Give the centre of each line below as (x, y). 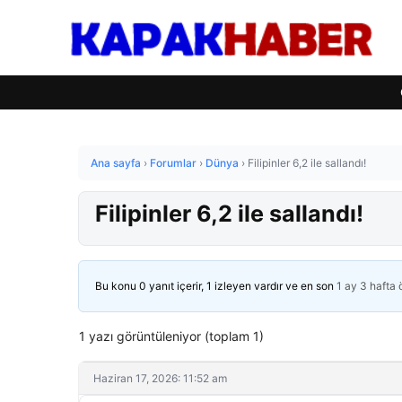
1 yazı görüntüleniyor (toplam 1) (171, 336)
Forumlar (173, 163)
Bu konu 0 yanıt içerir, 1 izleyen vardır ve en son (216, 286)
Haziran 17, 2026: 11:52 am (160, 378)
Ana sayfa (116, 163)
